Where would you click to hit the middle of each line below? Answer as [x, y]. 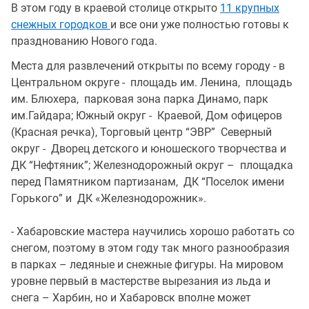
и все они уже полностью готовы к [200, 24]
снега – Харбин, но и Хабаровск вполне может [131, 298]
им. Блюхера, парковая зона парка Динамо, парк [140, 99]
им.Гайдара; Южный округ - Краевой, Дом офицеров [147, 116]
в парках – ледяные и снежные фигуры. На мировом [147, 265]
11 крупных [250, 8]
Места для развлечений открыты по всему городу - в [148, 66]
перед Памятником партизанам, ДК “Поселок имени [148, 182]
